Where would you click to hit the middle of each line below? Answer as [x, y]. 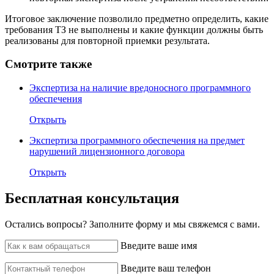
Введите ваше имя [159, 245]
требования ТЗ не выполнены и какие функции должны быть [134, 29]
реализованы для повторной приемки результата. [107, 40]
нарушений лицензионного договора [107, 152]
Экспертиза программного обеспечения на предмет [137, 141]
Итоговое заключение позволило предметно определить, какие [137, 18]
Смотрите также [48, 64]
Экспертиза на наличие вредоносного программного [140, 88]
